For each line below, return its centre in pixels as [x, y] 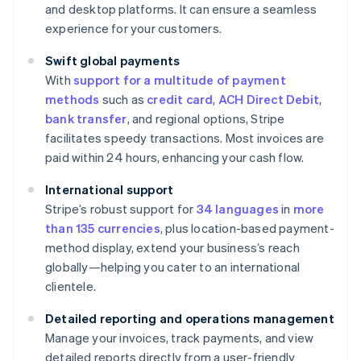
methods [73, 100]
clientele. [71, 286]
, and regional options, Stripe [206, 119]
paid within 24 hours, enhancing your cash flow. [175, 158]
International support [110, 190]
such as [123, 100]
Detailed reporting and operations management [190, 319]
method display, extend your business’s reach [172, 248]
